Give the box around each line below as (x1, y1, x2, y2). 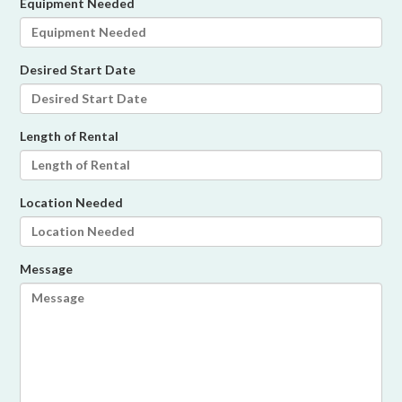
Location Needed (20, 194, 124, 210)
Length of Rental (20, 127, 119, 144)
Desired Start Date (20, 61, 136, 77)
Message (20, 260, 74, 276)
